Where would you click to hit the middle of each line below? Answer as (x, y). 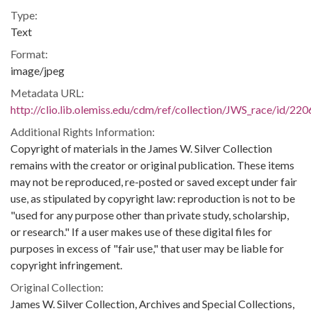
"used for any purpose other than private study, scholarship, (150, 215)
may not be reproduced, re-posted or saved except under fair (154, 182)
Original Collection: (57, 287)
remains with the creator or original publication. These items (152, 165)
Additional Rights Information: (83, 132)
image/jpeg (37, 70)
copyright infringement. (66, 265)
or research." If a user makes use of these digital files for (141, 232)
